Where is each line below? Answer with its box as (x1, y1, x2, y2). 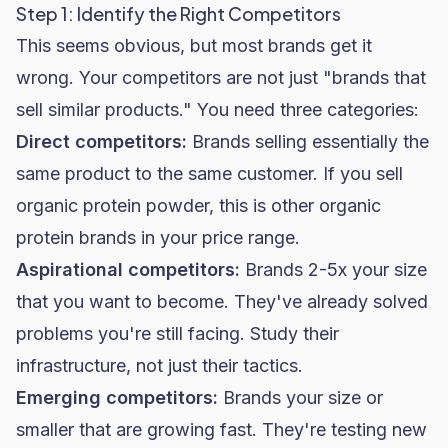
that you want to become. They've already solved (16, 291, 428, 312)
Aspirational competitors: (16, 259, 240, 280)
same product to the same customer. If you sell (16, 163, 403, 184)
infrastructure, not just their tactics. (16, 355, 303, 376)
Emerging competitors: (16, 387, 218, 408)
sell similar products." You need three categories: (16, 99, 419, 120)
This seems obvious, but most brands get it (16, 35, 372, 56)
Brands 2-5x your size (240, 259, 427, 280)
